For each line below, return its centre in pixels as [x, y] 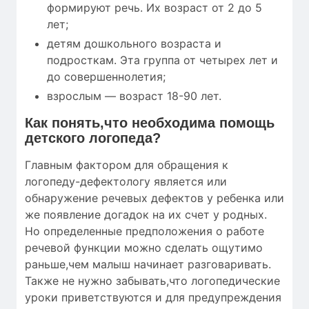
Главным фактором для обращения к [127, 165]
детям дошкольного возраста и [134, 44]
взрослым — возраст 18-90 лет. [134, 96]
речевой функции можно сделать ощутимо [144, 248]
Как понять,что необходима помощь [150, 123]
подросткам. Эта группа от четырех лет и [162, 60]
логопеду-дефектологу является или [126, 182]
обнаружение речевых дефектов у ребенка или [154, 198]
